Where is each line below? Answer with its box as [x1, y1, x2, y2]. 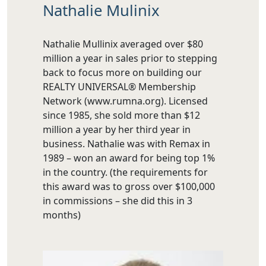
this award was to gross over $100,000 [43, 179, 215, 193]
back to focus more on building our [43, 65, 202, 79]
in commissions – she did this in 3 [43, 194, 192, 207]
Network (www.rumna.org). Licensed [43, 94, 208, 107]
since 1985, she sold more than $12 [43, 108, 200, 122]
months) [43, 208, 81, 221]
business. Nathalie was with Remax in [43, 137, 210, 150]
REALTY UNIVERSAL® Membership [43, 80, 196, 93]
